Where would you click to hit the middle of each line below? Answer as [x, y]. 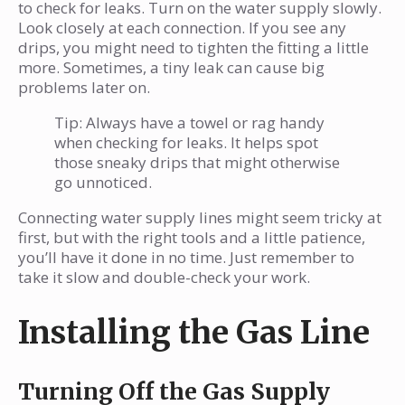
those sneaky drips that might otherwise [197, 163]
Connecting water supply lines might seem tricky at [200, 218]
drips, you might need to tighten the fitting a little [193, 48]
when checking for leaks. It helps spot [186, 143]
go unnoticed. [103, 183]
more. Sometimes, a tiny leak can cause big [171, 68]
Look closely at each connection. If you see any [182, 28]
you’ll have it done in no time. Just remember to [186, 258]
